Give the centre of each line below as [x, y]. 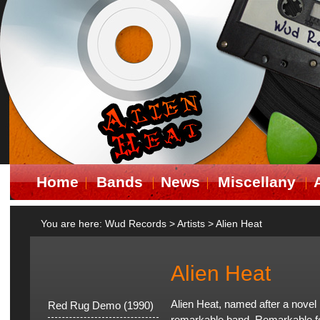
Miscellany [256, 182]
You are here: [73, 224]
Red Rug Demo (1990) [101, 305]
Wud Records [136, 224]
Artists [191, 224]
